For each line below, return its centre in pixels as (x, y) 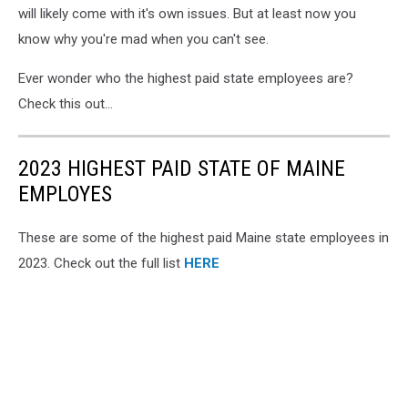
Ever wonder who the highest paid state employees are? (186, 78)
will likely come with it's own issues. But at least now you (187, 13)
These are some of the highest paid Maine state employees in (204, 237)
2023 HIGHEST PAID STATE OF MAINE (182, 168)
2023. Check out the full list (101, 263)
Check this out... (66, 103)
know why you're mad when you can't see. (143, 39)
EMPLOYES (65, 194)
